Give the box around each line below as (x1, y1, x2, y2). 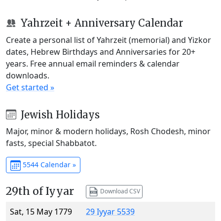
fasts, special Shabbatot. (6, 138, 97, 149)
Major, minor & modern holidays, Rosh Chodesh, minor (6, 126, 211, 137)
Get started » (6, 81, 54, 93)
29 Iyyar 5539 (86, 206, 135, 218)
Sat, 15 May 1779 (10, 206, 72, 218)
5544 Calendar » (20, 160, 76, 170)
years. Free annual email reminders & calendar (6, 58, 180, 69)
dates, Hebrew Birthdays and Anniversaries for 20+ (6, 46, 195, 57)
